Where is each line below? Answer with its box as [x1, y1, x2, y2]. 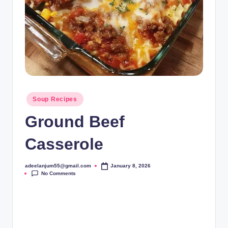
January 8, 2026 [110, 163, 151, 169]
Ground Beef [25, 112, 125, 131]
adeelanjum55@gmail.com [25, 162, 91, 168]
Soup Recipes [33, 95, 77, 103]
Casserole [25, 135, 103, 154]
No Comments [41, 170, 76, 176]
